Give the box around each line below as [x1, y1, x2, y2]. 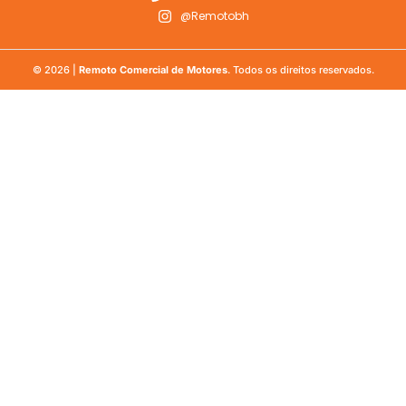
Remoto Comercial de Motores [78, 63, 227, 77]
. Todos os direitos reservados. [227, 63, 374, 77]
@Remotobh [179, 8, 249, 24]
